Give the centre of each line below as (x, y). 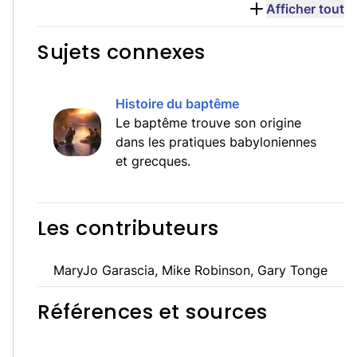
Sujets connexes (122, 52)
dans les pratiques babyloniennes (216, 142)
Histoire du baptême (177, 104)
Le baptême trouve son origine (208, 123)
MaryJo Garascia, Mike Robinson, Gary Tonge (190, 270)
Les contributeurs (128, 228)
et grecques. (153, 161)
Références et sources (153, 312)
